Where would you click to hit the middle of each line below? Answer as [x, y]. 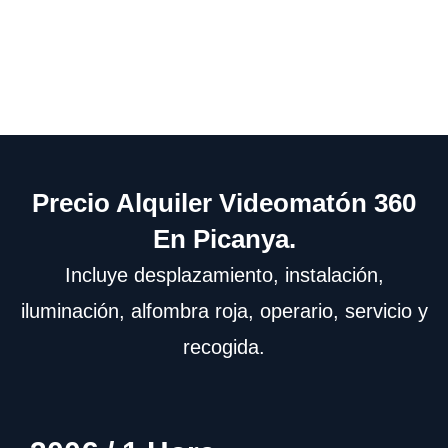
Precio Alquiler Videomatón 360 [224, 203]
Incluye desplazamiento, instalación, [224, 275]
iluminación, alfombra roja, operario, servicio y [224, 311]
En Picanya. [224, 239]
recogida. [224, 347]
